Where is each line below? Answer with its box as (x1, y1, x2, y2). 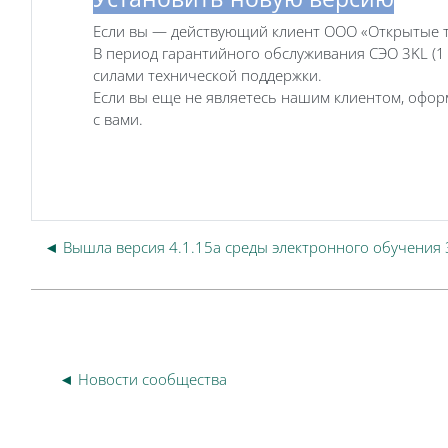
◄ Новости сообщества (59, 368, 227, 389)
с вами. (93, 108, 143, 129)
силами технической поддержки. (93, 64, 322, 85)
